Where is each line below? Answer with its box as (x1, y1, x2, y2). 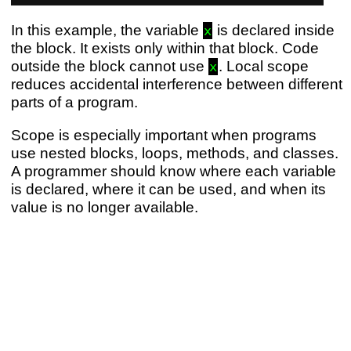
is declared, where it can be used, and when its (10, 180, 326, 198)
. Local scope (218, 56, 309, 74)
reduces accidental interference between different (10, 74, 342, 92)
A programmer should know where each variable (10, 162, 336, 180)
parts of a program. (10, 92, 138, 110)
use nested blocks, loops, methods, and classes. (10, 144, 338, 162)
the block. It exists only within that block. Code (10, 38, 319, 56)
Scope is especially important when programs (10, 126, 317, 144)
